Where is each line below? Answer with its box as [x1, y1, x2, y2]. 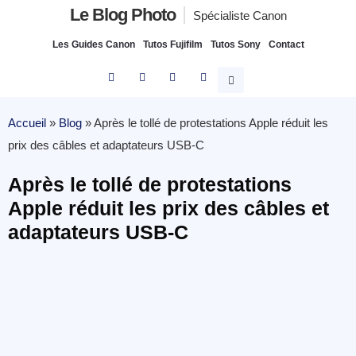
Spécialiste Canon [192, 9, 287, 22]
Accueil [8, 116, 46, 130]
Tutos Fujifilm [142, 39, 203, 50]
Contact [268, 39, 304, 50]
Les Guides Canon [52, 39, 135, 50]
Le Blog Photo [69, 5, 176, 25]
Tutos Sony [210, 39, 261, 50]
